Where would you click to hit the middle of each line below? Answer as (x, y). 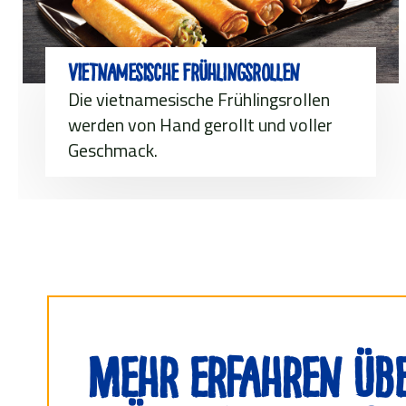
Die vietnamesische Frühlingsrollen (199, 99)
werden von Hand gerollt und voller (200, 124)
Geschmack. (113, 150)
